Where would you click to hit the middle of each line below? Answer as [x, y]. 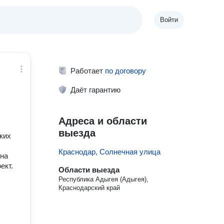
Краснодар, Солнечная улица [110, 152]
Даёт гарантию [96, 90]
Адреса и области [103, 121]
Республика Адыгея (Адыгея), [104, 179]
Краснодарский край [89, 188]
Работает [88, 71]
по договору [126, 71]
